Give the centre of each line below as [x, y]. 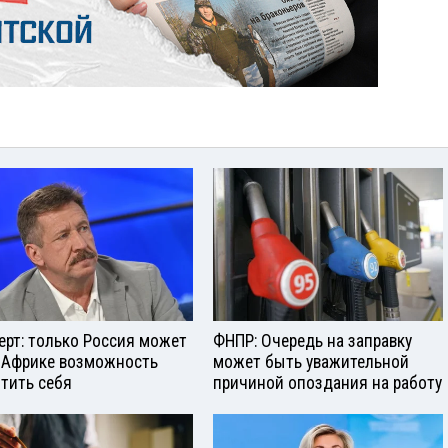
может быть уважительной [311, 361]
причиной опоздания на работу [327, 382]
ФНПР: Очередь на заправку [312, 340]
